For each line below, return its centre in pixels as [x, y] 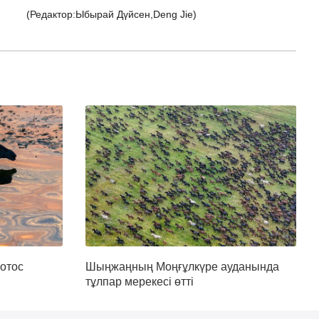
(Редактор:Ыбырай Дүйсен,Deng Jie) [111, 14]
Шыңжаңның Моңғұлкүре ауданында [182, 267]
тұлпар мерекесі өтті [140, 282]
